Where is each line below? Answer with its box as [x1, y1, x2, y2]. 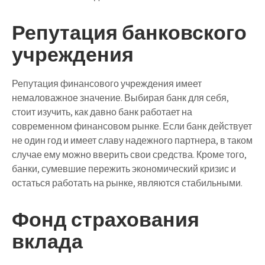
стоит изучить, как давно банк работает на [12, 105, 192, 118]
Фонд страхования [12, 205, 199, 232]
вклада [12, 227, 83, 254]
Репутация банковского [12, 18, 247, 46]
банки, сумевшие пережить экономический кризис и [12, 162, 236, 175]
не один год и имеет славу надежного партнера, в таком [12, 134, 253, 147]
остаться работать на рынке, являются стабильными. [12, 176, 243, 189]
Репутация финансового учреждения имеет [12, 77, 202, 90]
